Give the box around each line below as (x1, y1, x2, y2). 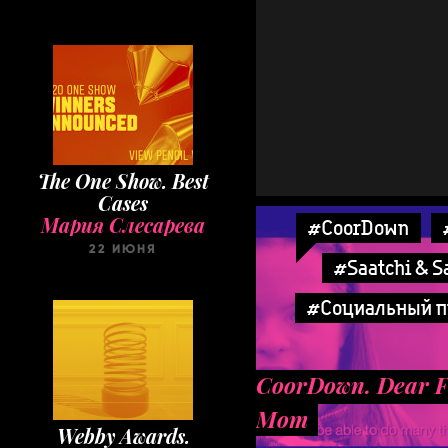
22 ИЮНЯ (89, 241, 157, 257)
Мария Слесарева (41, 212, 205, 238)
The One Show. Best (37, 168, 209, 194)
